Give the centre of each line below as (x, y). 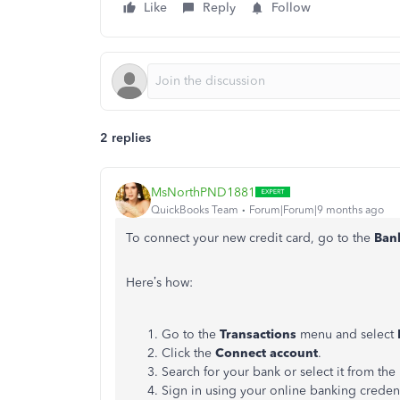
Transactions (258, 334)
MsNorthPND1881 (203, 192)
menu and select (347, 334)
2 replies (125, 138)
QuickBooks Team (195, 209)
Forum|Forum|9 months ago (317, 209)
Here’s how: (159, 283)
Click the (188, 353)
